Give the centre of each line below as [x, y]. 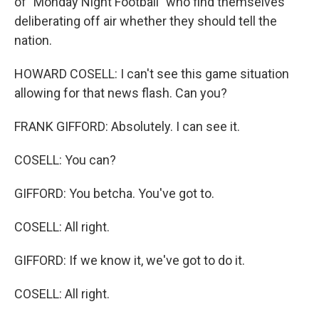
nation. [33, 40]
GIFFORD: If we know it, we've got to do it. [130, 260]
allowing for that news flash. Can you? [121, 93]
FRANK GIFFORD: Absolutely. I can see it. [127, 126]
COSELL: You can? [65, 160]
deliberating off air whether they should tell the [146, 21]
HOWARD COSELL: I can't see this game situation [152, 74]
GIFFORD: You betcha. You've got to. [114, 193]
